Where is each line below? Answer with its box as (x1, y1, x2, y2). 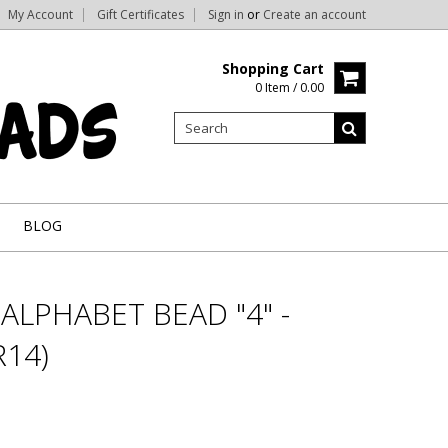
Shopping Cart (222, 59, 324, 78)
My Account (8, 6, 73, 23)
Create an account (263, 6, 366, 23)
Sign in (208, 6, 244, 23)
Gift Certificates (97, 6, 184, 23)
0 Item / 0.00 (255, 79, 324, 96)
